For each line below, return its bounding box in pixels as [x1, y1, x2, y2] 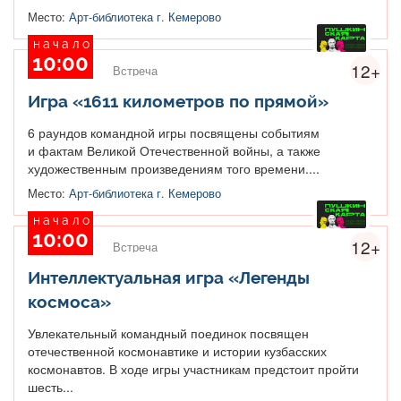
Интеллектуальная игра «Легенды [28, 267, 310, 287]
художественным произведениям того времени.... [28, 158, 320, 177]
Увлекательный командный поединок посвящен [28, 323, 309, 342]
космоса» [28, 291, 111, 311]
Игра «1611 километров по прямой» [28, 90, 328, 111]
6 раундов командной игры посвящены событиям [28, 123, 320, 141]
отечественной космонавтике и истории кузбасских [28, 341, 327, 360]
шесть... [28, 377, 73, 396]
